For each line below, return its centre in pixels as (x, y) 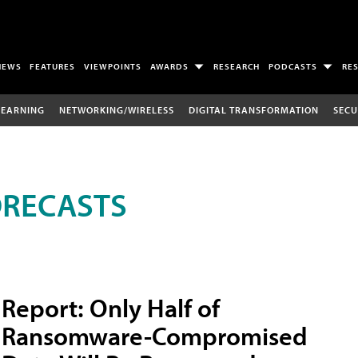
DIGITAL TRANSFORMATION (253, 109)
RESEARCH (237, 67)
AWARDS (170, 67)
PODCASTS (292, 67)
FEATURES (53, 67)
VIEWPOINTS (113, 67)
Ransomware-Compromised (155, 335)
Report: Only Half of (111, 307)
